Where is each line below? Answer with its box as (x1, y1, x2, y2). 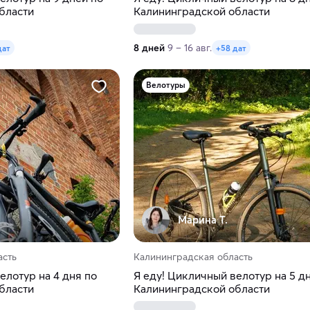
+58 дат (215, 42, 246, 53)
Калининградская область (133, 250, 253, 264)
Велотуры (145, 80, 185, 91)
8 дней (133, 42, 165, 55)
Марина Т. (177, 213, 228, 227)
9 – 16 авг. (167, 42, 212, 55)
